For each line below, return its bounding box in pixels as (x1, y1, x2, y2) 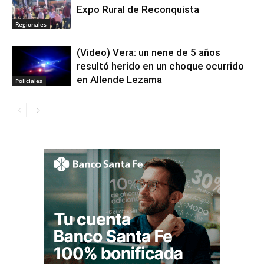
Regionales (15, 20, 47, 29)
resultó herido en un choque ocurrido (77, 60, 244, 72)
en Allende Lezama (77, 73, 162, 85)
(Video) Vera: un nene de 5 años (77, 46, 220, 58)
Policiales (15, 77, 42, 85)
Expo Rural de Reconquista (77, 3, 199, 15)
